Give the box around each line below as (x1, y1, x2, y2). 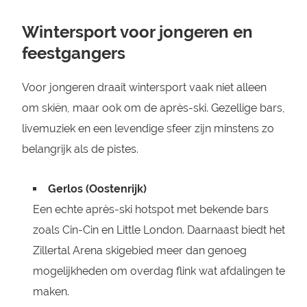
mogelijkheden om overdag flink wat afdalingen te (32, 265, 285, 278)
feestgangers (21, 43, 125, 63)
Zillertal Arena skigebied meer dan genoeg (32, 244, 247, 257)
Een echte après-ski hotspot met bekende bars (32, 203, 269, 216)
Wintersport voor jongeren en (21, 22, 253, 42)
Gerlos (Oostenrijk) (47, 182, 147, 195)
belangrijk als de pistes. (21, 143, 138, 156)
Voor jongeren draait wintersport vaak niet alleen (21, 81, 267, 94)
